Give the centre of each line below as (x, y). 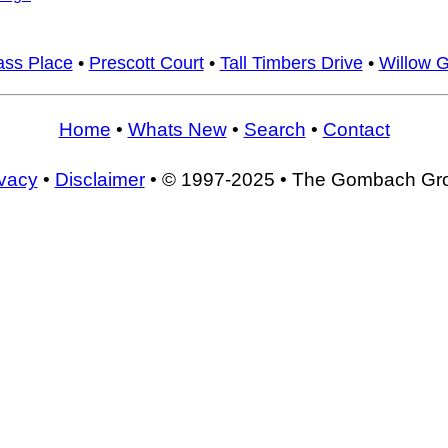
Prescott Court (146, 62)
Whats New (177, 130)
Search (274, 130)
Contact (356, 130)
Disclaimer (99, 179)
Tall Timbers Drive (291, 62)
